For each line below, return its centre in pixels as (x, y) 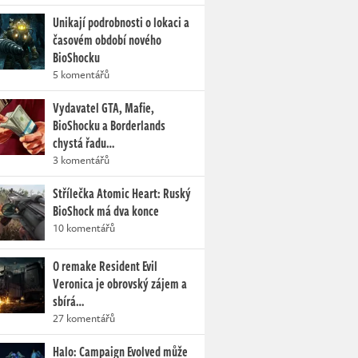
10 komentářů (84, 228)
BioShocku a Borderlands (109, 126)
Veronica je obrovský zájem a (120, 284)
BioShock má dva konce (106, 211)
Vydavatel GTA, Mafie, (103, 108)
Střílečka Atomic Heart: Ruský (122, 194)
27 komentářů (84, 318)
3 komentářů (81, 160)
